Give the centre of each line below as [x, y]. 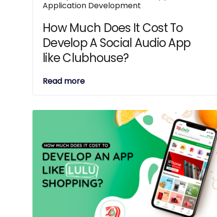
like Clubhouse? [86, 58]
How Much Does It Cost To [113, 28]
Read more [64, 81]
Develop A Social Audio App [117, 43]
